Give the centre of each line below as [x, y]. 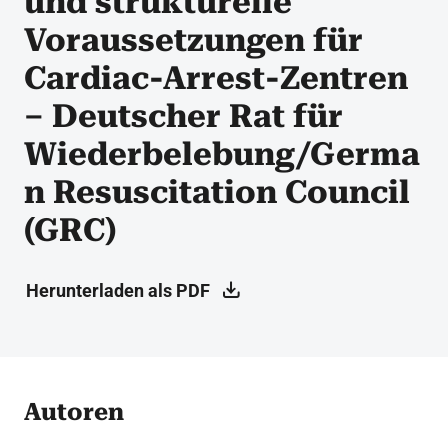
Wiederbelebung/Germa [222, 153]
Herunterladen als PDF [118, 290]
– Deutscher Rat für [183, 115]
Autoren [74, 411]
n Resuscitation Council [217, 191]
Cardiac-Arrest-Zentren [216, 77]
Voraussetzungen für [193, 39]
